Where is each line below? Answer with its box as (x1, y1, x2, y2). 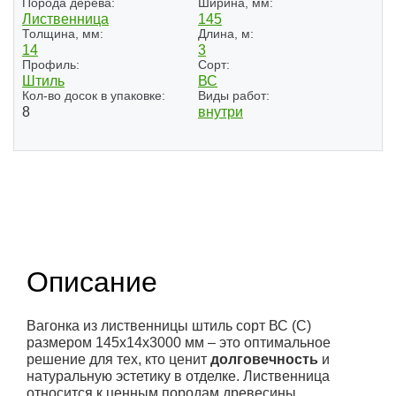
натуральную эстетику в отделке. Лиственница (27, 368, 330, 384)
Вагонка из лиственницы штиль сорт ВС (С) (27, 317, 311, 333)
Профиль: (22, 57, 80, 72)
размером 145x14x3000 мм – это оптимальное (27, 334, 331, 350)
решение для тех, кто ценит (27, 351, 210, 367)
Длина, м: (198, 26, 254, 41)
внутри (198, 103, 243, 119)
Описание (27, 265, 157, 298)
